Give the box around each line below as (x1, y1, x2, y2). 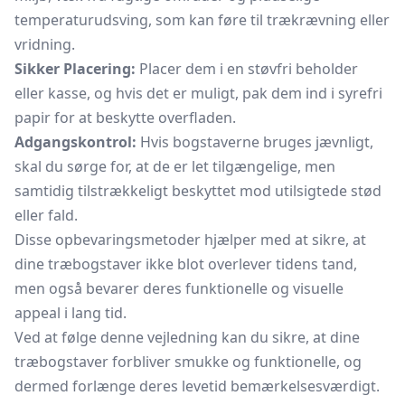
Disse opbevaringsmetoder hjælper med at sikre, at (14, 230, 366, 250)
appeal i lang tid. (14, 303, 127, 323)
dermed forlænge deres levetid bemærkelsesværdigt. (14, 376, 380, 396)
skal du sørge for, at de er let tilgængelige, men (14, 156, 335, 176)
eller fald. (14, 205, 78, 225)
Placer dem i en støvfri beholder (136, 59, 358, 79)
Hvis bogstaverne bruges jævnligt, (137, 132, 373, 152)
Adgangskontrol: (14, 132, 137, 152)
